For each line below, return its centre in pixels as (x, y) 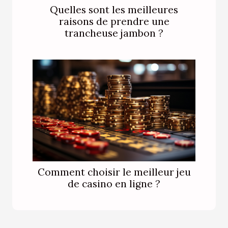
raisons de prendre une (114, 21)
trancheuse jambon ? (114, 33)
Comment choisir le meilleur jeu (114, 172)
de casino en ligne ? (114, 183)
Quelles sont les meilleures (114, 9)
